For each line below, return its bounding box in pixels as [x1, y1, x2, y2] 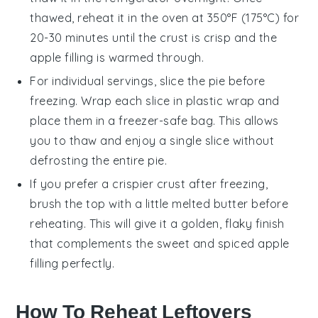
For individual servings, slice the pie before [30, 74, 265, 89]
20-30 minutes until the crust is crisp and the [30, 31, 278, 45]
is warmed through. [93, 50, 204, 65]
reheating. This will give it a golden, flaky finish [30, 216, 285, 231]
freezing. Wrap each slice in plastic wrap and [30, 94, 280, 109]
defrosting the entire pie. [30, 153, 168, 168]
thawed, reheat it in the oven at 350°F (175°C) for [30, 11, 300, 26]
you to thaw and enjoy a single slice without [30, 133, 275, 148]
